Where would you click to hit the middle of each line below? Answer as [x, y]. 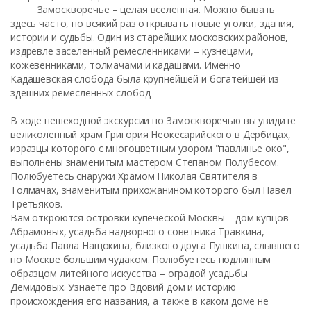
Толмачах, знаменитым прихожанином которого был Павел [151, 190]
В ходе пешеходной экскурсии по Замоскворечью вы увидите [153, 120]
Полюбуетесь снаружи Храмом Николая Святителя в [134, 176]
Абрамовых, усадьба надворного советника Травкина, [138, 232]
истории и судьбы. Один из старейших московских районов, [150, 37]
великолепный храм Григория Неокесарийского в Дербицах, [151, 134]
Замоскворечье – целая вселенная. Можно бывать [143, 9]
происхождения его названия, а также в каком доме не [140, 301]
